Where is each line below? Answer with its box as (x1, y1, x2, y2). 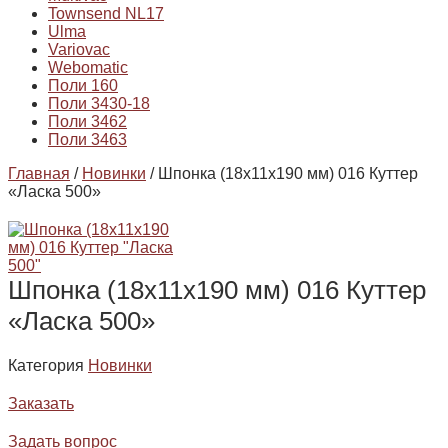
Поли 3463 (48, 131, 127, 149)
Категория (8, 357, 84, 375)
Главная (8, 165, 70, 183)
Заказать (8, 395, 74, 413)
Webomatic (48, 59, 128, 77)
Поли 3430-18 (48, 95, 150, 113)
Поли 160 (48, 77, 118, 95)
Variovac (48, 41, 110, 59)
